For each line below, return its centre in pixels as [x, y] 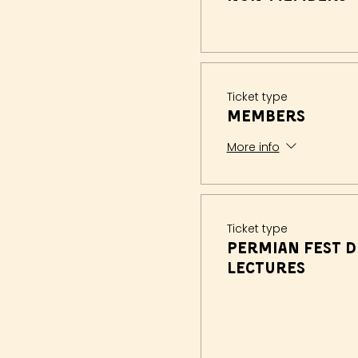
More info [253, 147]
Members [266, 118]
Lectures [266, 270]
